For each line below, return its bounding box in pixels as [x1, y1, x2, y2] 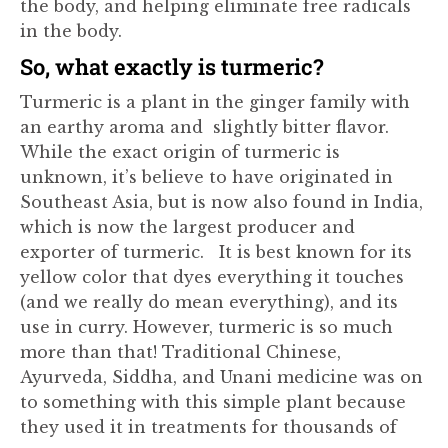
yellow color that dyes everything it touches [20, 267, 404, 287]
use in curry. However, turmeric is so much [20, 317, 393, 337]
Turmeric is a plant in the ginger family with [20, 92, 410, 112]
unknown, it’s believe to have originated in [20, 167, 393, 187]
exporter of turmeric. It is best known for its [20, 242, 412, 262]
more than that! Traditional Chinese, [20, 342, 341, 362]
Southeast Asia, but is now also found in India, [20, 192, 423, 212]
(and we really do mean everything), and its [20, 292, 398, 312]
